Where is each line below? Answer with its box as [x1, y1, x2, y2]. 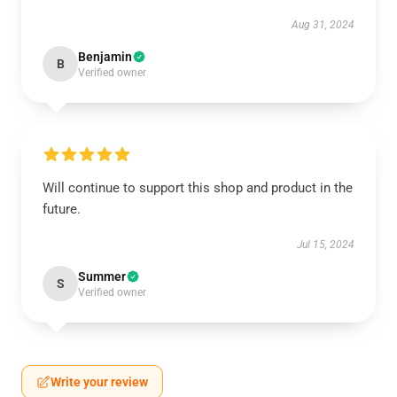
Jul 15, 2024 [297, 238, 354, 251]
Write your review [51, 375, 148, 389]
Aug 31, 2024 [292, 19, 354, 31]
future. [43, 201, 81, 217]
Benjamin [78, 50, 132, 64]
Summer [78, 269, 126, 284]
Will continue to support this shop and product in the [43, 180, 353, 196]
